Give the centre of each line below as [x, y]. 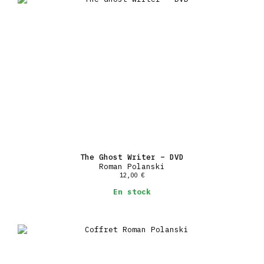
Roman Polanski [132, 166]
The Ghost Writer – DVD [132, 157]
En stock [132, 191]
